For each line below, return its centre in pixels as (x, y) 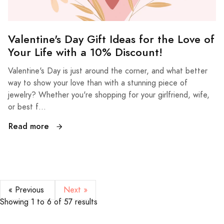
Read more (30, 126)
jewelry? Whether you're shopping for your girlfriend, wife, (109, 95)
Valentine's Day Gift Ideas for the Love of (111, 39)
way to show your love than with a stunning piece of (98, 83)
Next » (75, 190)
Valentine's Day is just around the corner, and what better (108, 71)
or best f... (27, 107)
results (85, 202)
